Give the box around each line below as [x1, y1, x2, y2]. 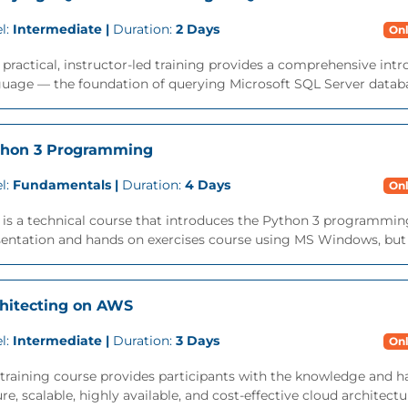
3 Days [176, 332, 219, 349]
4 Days [185, 177, 230, 193]
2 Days [176, 21, 219, 37]
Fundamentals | [13, 177, 122, 193]
